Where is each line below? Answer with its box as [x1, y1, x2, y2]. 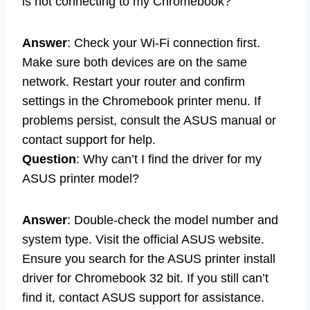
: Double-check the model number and [67, 213, 278, 228]
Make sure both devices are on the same [22, 55, 247, 70]
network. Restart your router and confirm [22, 75, 245, 89]
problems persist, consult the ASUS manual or [22, 113, 276, 128]
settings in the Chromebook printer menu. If [22, 94, 261, 109]
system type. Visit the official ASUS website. [22, 232, 264, 247]
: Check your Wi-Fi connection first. [67, 36, 260, 51]
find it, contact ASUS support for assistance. [22, 291, 264, 305]
